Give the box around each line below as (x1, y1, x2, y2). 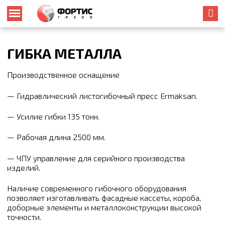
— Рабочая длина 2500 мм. (7, 132, 105, 142)
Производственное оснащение (7, 70, 120, 80)
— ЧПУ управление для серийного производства (7, 153, 185, 163)
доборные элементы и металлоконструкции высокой (7, 202, 201, 212)
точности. (7, 212, 41, 222)
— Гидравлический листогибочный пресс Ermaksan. (7, 90, 197, 100)
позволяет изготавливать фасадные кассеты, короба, (7, 193, 201, 203)
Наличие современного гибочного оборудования (7, 183, 186, 193)
